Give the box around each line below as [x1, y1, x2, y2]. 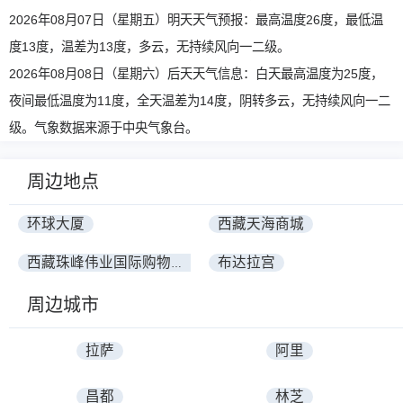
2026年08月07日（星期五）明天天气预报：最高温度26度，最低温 [9, 13, 383, 27]
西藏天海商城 [217, 216, 304, 231]
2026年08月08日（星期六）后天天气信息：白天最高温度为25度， [9, 67, 383, 81]
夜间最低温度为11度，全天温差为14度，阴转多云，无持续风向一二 [9, 94, 390, 108]
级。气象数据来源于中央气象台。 [9, 121, 198, 135]
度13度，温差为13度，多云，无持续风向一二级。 [9, 40, 290, 54]
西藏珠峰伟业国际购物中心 [171, 257, 182, 270]
